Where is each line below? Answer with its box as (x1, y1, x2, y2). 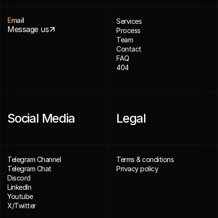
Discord (7, 174, 31, 182)
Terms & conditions (116, 155, 174, 163)
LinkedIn (7, 183, 31, 191)
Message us (7, 24, 49, 34)
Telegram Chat (7, 164, 52, 173)
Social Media (7, 111, 75, 126)
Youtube (7, 192, 33, 200)
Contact (116, 45, 142, 53)
